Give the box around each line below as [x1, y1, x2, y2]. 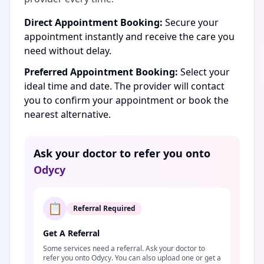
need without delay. [24, 44, 111, 57]
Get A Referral [43, 227, 100, 239]
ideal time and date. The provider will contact [24, 80, 225, 93]
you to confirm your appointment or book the [24, 94, 229, 107]
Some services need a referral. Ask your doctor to [43, 243, 205, 253]
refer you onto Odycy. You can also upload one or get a [43, 253, 221, 263]
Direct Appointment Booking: [24, 16, 163, 29]
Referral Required [73, 203, 136, 213]
